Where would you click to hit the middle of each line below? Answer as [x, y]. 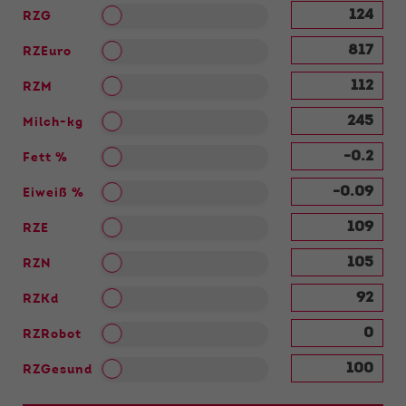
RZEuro [47, 52]
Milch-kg [53, 123]
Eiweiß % [53, 193]
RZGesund [58, 370]
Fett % [45, 158]
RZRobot [52, 335]
